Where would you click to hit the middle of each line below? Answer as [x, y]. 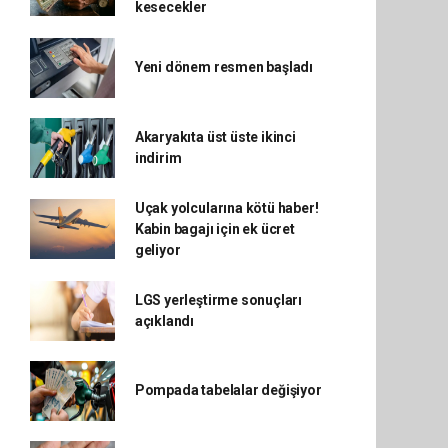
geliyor [157, 249]
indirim [158, 157]
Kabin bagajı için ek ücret [214, 228]
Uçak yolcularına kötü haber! [226, 207]
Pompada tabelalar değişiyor [228, 390]
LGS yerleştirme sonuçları [218, 299]
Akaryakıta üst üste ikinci [215, 136]
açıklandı [164, 320]
